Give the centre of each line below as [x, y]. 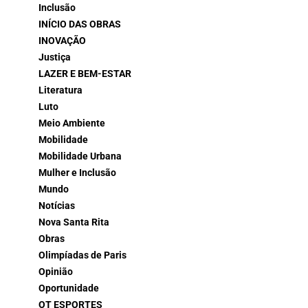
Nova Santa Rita [74, 223]
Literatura [60, 91]
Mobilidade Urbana [80, 157]
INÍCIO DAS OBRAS [80, 25]
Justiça [55, 58]
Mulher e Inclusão [77, 173]
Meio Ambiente [72, 124]
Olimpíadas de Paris [82, 256]
